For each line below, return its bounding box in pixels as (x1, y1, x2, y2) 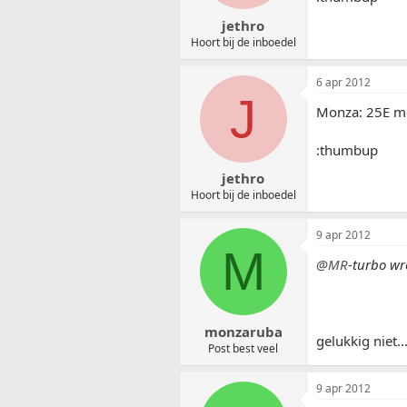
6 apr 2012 (316, 74, 371, 90)
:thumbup (316, 140, 378, 159)
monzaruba (203, 322, 283, 341)
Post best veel (208, 340, 278, 356)
